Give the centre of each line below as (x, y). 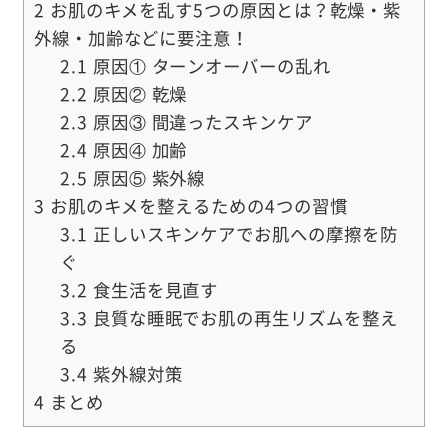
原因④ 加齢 (137, 150)
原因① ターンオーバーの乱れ (209, 66)
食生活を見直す (162, 290)
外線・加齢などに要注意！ (141, 38)
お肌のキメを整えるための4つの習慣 (196, 206)
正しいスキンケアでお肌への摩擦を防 (242, 234)
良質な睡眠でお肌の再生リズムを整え (242, 318)
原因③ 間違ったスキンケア (200, 122)
